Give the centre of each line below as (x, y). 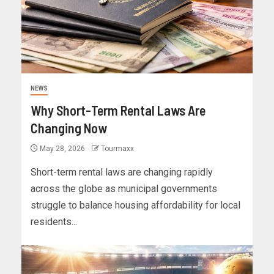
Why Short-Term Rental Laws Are (118, 110)
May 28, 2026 (62, 149)
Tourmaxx (117, 149)
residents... (54, 222)
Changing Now (69, 128)
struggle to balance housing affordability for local (135, 206)
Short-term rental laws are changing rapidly (122, 172)
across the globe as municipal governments (124, 189)
